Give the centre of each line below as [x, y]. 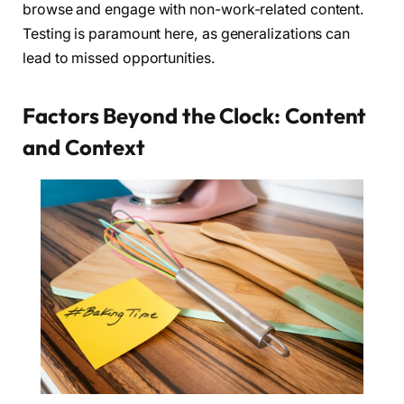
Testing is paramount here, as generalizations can [187, 34]
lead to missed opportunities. [119, 59]
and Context [84, 147]
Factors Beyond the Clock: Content [195, 115]
